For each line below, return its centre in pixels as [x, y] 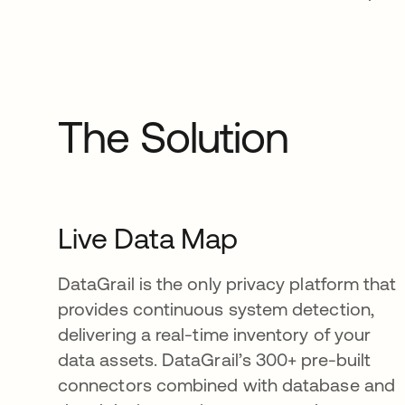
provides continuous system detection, [216, 309]
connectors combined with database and [226, 385]
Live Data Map [148, 238]
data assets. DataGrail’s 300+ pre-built [215, 359]
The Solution [174, 137]
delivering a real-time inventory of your [215, 334]
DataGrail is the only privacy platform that [227, 283]
